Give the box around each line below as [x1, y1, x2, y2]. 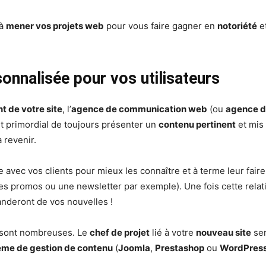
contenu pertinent [159, 119, 236, 131]
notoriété [217, 20, 257, 32]
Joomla [118, 242, 150, 254]
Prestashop [155, 242, 204, 254]
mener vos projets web [6, 20, 104, 32]
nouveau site [196, 227, 251, 239]
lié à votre [150, 227, 196, 239]
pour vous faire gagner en [104, 20, 217, 32]
